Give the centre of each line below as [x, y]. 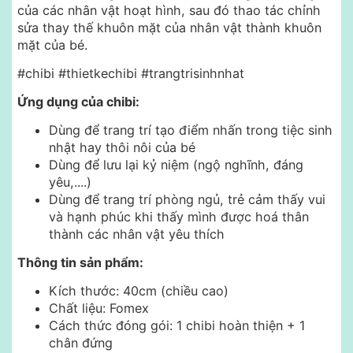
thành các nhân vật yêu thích [137, 234]
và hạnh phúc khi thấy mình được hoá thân [179, 217]
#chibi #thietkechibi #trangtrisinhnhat [131, 74]
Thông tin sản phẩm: [80, 263]
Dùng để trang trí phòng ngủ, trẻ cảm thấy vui [187, 200]
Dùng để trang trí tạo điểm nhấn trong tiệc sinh [191, 130]
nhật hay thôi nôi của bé [122, 148]
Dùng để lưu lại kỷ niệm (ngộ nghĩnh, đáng [176, 165]
